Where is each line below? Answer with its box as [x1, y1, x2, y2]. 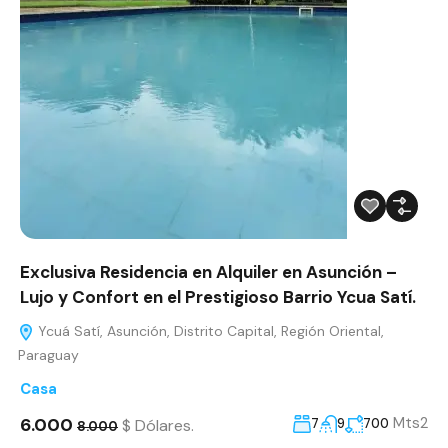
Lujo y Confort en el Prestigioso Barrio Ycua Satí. [20, 286, 416, 309]
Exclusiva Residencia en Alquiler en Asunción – [20, 261, 397, 284]
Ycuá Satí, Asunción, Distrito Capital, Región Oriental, [34, 322, 384, 341]
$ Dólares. [122, 414, 194, 436]
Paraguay [18, 346, 79, 365]
